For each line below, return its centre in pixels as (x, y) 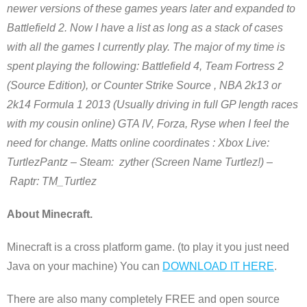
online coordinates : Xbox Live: (195, 143)
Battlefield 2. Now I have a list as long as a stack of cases (145, 28)
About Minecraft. (50, 214)
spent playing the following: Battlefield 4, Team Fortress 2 (145, 66)
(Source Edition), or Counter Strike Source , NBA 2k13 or (144, 85)
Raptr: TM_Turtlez (52, 181)
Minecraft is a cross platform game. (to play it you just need (148, 247)
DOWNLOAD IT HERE (218, 266)
